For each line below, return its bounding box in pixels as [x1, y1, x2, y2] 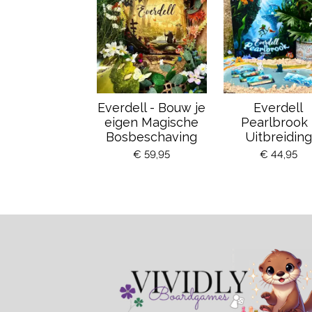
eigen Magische [104, 114, 199, 130]
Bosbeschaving [106, 129, 198, 144]
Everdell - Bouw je [97, 100, 206, 115]
